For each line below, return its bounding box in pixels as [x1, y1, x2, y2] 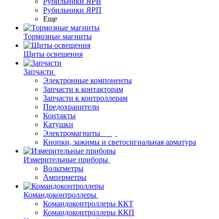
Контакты [43, 111, 76, 120]
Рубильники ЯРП [43, 6, 102, 14]
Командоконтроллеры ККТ [43, 199, 133, 208]
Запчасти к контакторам [43, 85, 123, 93]
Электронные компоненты [43, 76, 132, 85]
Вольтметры [43, 164, 84, 173]
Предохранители [43, 103, 99, 111]
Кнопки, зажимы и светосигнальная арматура [43, 138, 196, 146]
